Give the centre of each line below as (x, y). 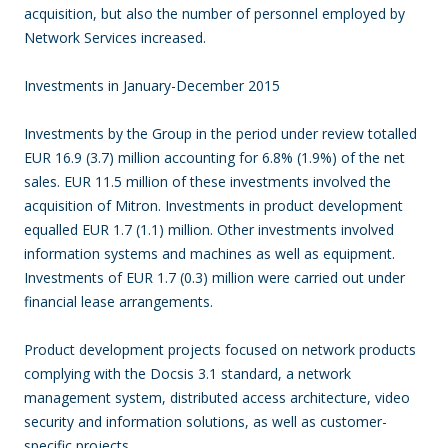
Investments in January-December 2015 (152, 85)
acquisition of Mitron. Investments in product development (213, 205)
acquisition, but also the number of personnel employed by (214, 13)
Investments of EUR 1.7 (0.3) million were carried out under (214, 277)
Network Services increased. (115, 37)
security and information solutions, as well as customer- (205, 421)
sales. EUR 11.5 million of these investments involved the (207, 181)
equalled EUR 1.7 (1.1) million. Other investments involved (209, 229)
